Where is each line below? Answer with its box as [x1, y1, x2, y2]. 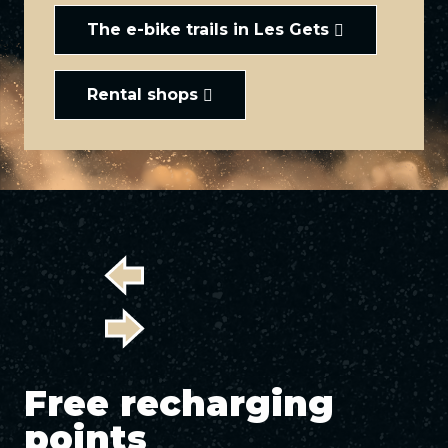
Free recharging [24, 382, 334, 425]
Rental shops [87, 85, 198, 104]
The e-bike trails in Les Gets [87, 20, 329, 39]
